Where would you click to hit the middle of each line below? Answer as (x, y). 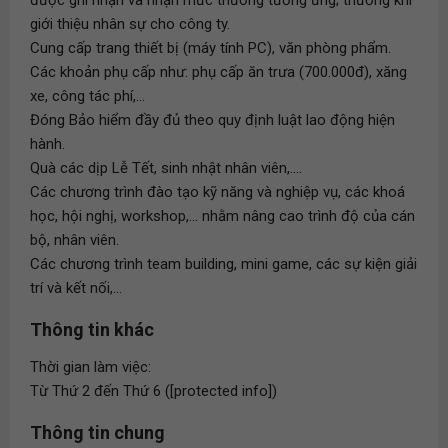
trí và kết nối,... (76, 288)
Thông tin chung (97, 432)
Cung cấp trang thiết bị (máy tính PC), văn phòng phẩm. (210, 48)
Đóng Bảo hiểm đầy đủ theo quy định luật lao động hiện (212, 120)
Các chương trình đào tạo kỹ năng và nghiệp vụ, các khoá (217, 192)
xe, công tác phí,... (87, 96)
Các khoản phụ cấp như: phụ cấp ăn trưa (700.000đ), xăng (218, 72)
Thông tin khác (92, 329)
